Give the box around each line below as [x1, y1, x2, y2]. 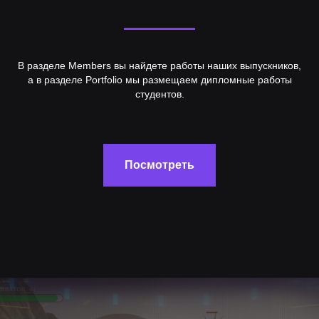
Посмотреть [125, 158, 194, 171]
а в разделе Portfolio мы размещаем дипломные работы [27, 74, 292, 86]
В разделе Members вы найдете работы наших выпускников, [18, 60, 301, 72]
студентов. [135, 88, 184, 100]
